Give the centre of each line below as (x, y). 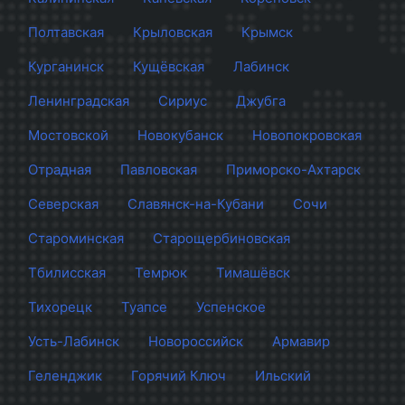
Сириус (183, 101)
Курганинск (66, 67)
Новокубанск (180, 136)
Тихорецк (60, 307)
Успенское (231, 307)
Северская (63, 204)
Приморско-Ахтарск (293, 170)
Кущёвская (169, 67)
